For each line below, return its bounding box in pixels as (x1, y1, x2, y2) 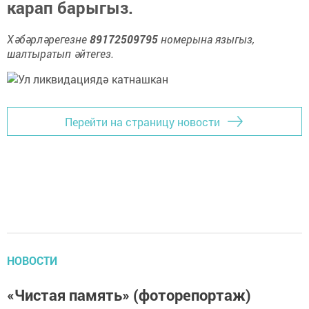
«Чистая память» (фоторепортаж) (7, 285, 251, 306)
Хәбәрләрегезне (7, 32, 90, 47)
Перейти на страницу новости (65, 114, 220, 129)
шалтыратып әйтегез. (7, 46, 114, 61)
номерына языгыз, (158, 32, 255, 47)
